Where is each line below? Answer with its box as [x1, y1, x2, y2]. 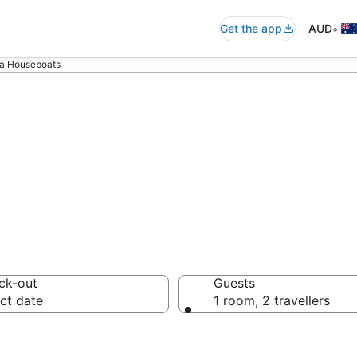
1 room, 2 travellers [214, 292, 330, 308]
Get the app [220, 22, 282, 35]
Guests [214, 275, 255, 291]
